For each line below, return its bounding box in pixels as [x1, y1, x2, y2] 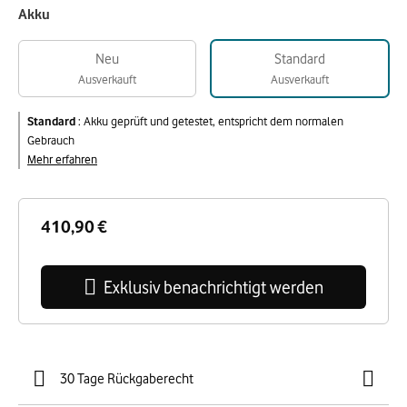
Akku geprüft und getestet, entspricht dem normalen [84, 114, 343, 128]
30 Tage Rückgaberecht [60, 371, 194, 387]
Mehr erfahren [27, 152, 97, 166]
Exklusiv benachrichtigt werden [104, 277, 323, 297]
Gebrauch [27, 133, 74, 147]
